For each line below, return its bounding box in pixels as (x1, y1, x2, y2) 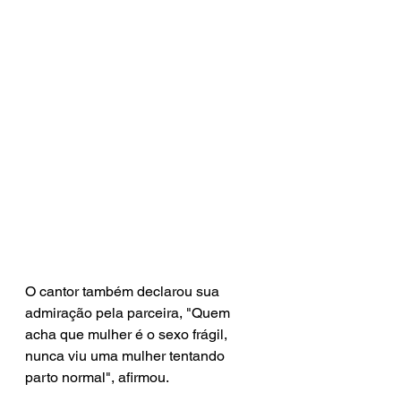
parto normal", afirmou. (25, 369, 172, 386)
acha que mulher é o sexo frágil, (25, 326, 231, 343)
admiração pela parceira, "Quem (25, 304, 234, 321)
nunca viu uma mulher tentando (25, 347, 228, 364)
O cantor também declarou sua (25, 283, 223, 300)
